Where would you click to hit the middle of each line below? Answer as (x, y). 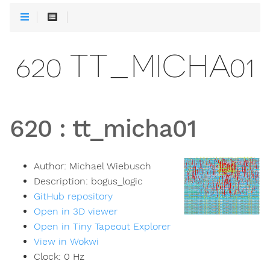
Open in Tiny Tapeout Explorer (102, 227)
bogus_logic (117, 181)
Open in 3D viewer (76, 212)
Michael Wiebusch (110, 166)
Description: (62, 181)
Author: (52, 166)
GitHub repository (73, 196)
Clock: (49, 257)
